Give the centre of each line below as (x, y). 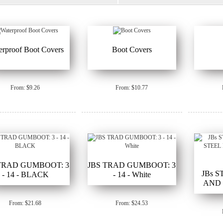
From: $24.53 (132, 203)
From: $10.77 (132, 87)
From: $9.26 (25, 87)
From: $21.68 (25, 203)
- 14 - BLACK (25, 174)
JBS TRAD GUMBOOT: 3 (132, 165)
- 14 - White (132, 174)
